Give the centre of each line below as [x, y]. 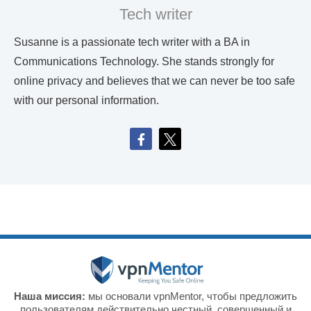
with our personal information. [86, 100]
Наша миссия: [50, 296]
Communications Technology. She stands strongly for [144, 61]
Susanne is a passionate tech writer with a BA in [132, 42]
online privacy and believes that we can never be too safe [154, 81]
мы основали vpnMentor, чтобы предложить [191, 296]
